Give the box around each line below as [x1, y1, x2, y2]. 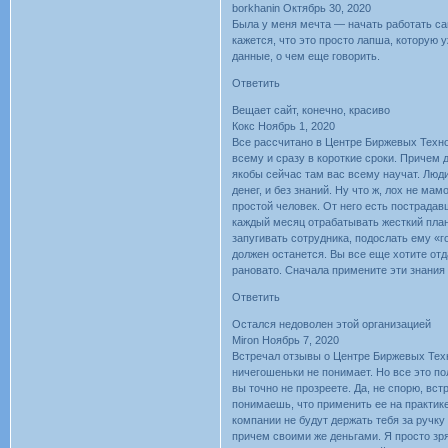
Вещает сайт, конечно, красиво [232, 104, 391, 117]
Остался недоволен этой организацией [232, 318, 432, 331]
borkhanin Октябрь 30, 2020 [232, 2, 372, 15]
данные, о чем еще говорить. [232, 50, 381, 63]
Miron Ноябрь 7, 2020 [232, 334, 340, 347]
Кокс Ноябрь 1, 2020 [232, 120, 336, 133]
